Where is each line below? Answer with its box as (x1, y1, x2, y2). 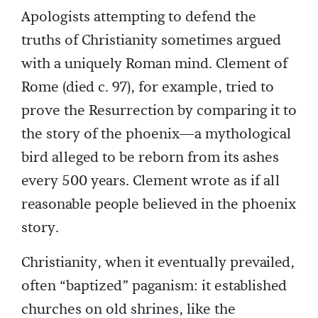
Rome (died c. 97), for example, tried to (21, 78, 274, 97)
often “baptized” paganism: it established (21, 277, 287, 295)
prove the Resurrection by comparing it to (21, 102, 297, 120)
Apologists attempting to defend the (21, 8, 256, 26)
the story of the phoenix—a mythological (21, 125, 291, 143)
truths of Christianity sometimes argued (21, 31, 281, 50)
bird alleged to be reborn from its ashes (21, 148, 279, 167)
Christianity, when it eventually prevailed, (21, 253, 295, 272)
